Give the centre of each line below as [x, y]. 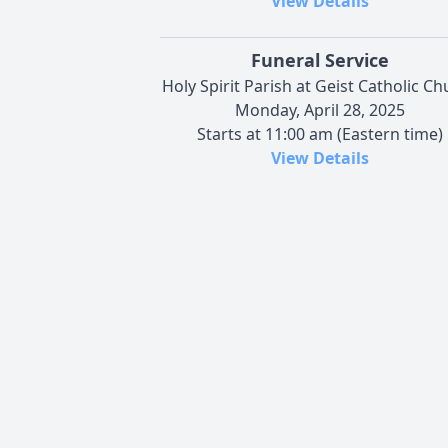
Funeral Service [320, 60]
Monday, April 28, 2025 [320, 110]
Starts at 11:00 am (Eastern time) [320, 134]
